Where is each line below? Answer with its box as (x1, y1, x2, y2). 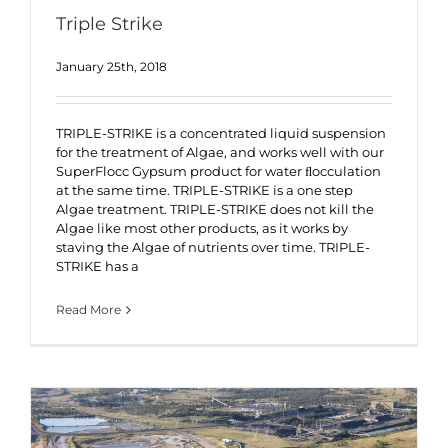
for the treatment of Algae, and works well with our (56, 144, 384, 160)
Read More (56, 302, 121, 317)
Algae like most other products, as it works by (56, 220, 348, 236)
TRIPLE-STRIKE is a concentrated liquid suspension (56, 125, 386, 141)
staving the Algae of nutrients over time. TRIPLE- (56, 239, 370, 255)
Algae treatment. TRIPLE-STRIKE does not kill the (56, 201, 374, 217)
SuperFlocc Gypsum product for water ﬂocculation (56, 163, 381, 179)
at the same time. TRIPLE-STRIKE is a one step (56, 182, 353, 198)
